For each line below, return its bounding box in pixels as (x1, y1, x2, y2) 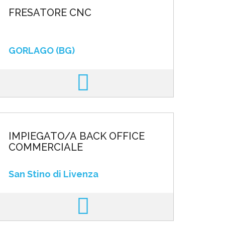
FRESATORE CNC (8, 7, 91, 19)
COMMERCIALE (8, 141, 83, 153)
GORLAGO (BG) (8, 45, 75, 56)
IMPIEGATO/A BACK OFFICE (8, 130, 145, 142)
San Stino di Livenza (8, 169, 98, 179)
